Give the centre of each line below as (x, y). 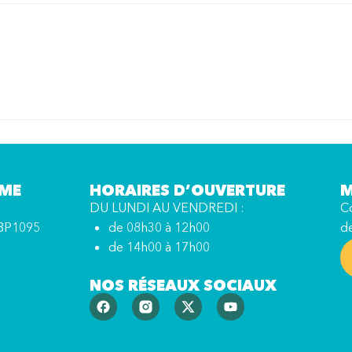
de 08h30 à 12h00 (159, 227)
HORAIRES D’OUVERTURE (188, 191)
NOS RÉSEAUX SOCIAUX (183, 286)
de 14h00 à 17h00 (159, 247)
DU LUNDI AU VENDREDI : (167, 208)
